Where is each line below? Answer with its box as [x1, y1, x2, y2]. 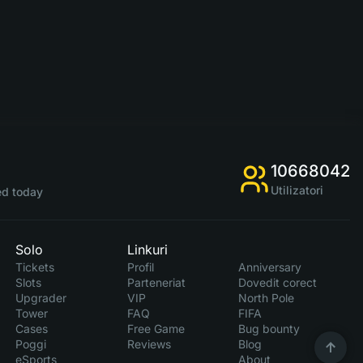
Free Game [126, 322, 185, 335]
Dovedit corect [238, 275, 318, 289]
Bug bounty [238, 322, 301, 335]
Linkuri [126, 241, 168, 258]
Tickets [15, 260, 55, 274]
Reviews [126, 337, 171, 351]
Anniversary [238, 260, 302, 274]
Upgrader [15, 291, 67, 305]
